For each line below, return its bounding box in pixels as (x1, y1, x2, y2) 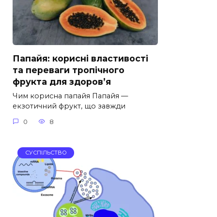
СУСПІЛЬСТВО (25, 149, 67, 156)
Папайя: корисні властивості (13, 53, 148, 63)
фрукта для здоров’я (13, 76, 111, 87)
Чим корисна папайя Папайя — (13, 92, 128, 101)
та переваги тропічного (13, 64, 124, 75)
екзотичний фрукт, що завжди (13, 102, 125, 111)
